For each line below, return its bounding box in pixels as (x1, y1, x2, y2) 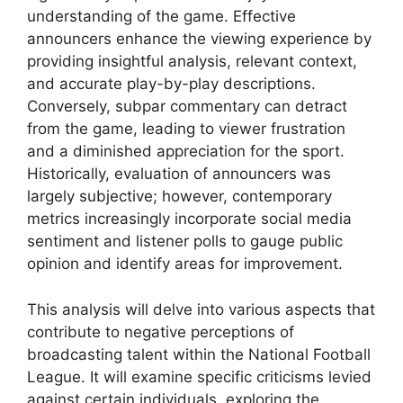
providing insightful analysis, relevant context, (27, 52, 357, 71)
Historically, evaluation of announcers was (27, 165, 331, 184)
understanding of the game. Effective (27, 7, 296, 26)
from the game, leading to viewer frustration (27, 120, 345, 139)
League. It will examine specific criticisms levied (27, 367, 372, 386)
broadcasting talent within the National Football (27, 345, 371, 363)
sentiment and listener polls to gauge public (27, 232, 343, 251)
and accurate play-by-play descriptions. (27, 75, 316, 94)
